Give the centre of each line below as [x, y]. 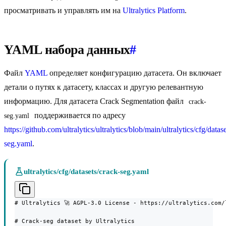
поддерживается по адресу [79, 116]
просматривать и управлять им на [63, 11]
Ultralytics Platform [154, 11]
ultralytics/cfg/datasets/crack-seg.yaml [87, 172]
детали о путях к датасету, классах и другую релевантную [104, 87]
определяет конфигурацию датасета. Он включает [134, 73]
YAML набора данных [67, 50]
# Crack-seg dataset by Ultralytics [75, 221]
